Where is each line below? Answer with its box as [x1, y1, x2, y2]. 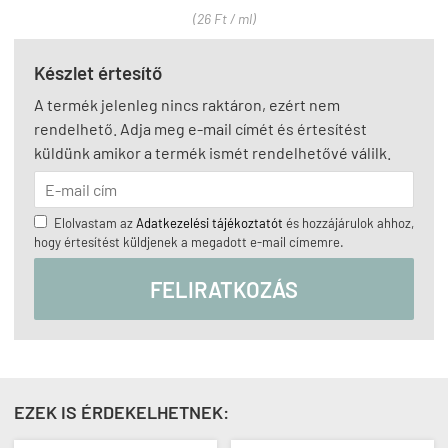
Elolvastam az [54, 215, 136, 231]
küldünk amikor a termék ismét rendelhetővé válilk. [34, 143, 391, 162]
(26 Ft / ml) [192, 10, 256, 27]
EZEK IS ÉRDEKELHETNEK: [14, 401, 229, 423]
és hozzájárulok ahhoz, [283, 215, 414, 231]
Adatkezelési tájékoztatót [136, 215, 283, 231]
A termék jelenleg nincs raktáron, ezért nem [34, 95, 340, 114]
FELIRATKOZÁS [150, 276, 298, 302]
